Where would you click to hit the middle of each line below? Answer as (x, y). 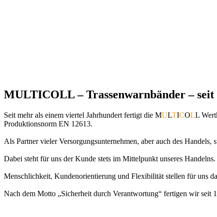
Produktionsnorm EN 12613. (48, 124)
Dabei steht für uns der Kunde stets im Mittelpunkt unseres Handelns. (110, 158)
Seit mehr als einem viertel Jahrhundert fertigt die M (83, 115)
